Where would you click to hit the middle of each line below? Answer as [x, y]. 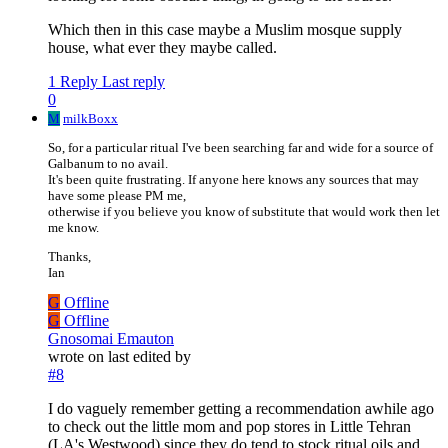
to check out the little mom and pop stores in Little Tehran [229, 427]
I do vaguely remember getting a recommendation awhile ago [241, 409]
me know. [73, 228]
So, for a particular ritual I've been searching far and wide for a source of [240, 148]
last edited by [149, 357]
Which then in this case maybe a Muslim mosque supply [225, 30]
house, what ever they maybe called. [162, 48]
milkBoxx [90, 119]
